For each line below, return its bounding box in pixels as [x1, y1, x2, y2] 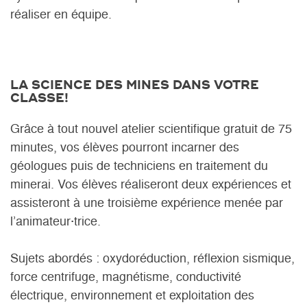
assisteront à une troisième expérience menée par [10, 194, 283, 212]
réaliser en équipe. [10, 5, 112, 23]
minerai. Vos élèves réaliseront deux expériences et [10, 175, 291, 193]
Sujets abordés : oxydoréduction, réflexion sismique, [10, 249, 295, 267]
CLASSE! [10, 90, 69, 107]
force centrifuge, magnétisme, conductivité [10, 268, 241, 286]
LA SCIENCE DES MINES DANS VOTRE [10, 77, 259, 94]
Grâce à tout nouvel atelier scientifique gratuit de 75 [10, 120, 292, 138]
